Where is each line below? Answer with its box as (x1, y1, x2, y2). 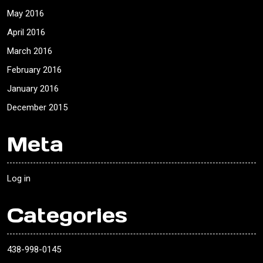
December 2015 (7, 102, 68, 113)
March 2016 (7, 46, 52, 57)
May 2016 (7, 8, 44, 19)
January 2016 (7, 83, 59, 95)
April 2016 (7, 27, 45, 38)
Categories (7, 202, 127, 229)
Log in (7, 173, 31, 184)
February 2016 (7, 65, 62, 76)
